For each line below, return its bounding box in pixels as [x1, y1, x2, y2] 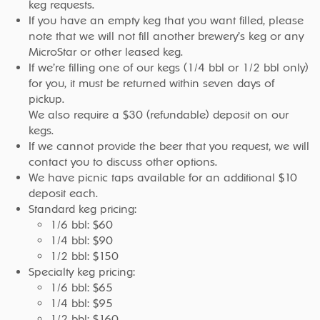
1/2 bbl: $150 [50, 249, 119, 263]
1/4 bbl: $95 [50, 296, 113, 310]
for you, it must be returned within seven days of [29, 76, 274, 90]
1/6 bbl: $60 [50, 218, 113, 231]
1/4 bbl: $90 [50, 234, 113, 247]
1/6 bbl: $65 [50, 281, 113, 294]
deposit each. [29, 186, 98, 200]
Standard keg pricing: [29, 202, 136, 216]
